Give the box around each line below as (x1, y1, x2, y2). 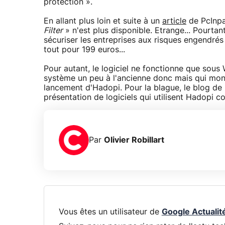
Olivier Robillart (104, 136, 164, 144)
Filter (44, 27, 63, 35)
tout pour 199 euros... (44, 46, 125, 54)
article (162, 17, 186, 26)
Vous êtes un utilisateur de (58, 207, 162, 216)
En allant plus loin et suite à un (44, 17, 162, 26)
